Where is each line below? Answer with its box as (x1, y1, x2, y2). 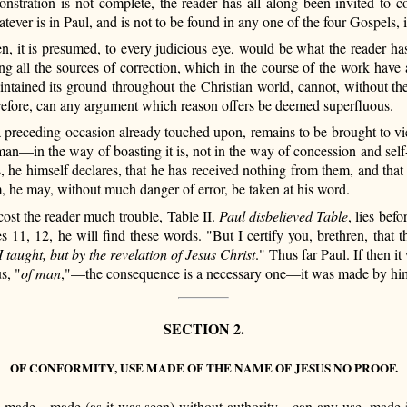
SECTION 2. (163, 317, 244, 339)
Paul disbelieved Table (218, 205, 349, 225)
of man (21, 263, 62, 283)
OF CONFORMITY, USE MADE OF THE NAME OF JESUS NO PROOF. (9, 359, 398, 378)
